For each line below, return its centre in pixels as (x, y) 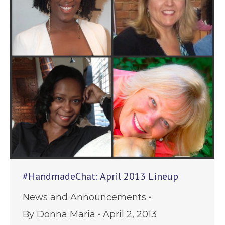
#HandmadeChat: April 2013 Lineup (100, 176)
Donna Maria (66, 214)
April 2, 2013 (130, 214)
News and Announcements (84, 197)
